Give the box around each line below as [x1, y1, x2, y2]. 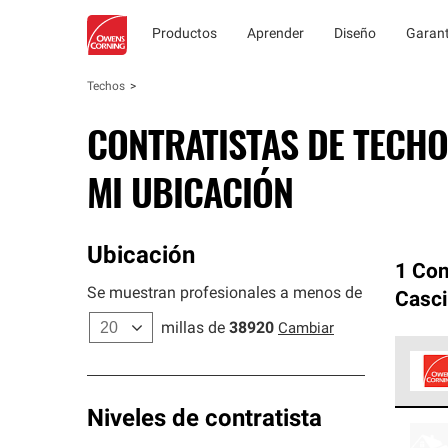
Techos [87, 81, 125, 93]
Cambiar [278, 322, 334, 337]
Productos [152, 27, 217, 42]
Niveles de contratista [87, 408, 322, 432]
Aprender [247, 27, 304, 42]
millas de [161, 321, 225, 337]
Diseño [334, 27, 376, 42]
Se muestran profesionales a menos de [87, 286, 362, 302]
